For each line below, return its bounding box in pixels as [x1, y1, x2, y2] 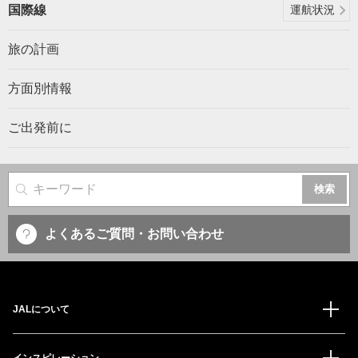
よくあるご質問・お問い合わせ [45, 227, 224, 241]
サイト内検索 [27, 186, 104, 200]
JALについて [13, 304, 70, 315]
